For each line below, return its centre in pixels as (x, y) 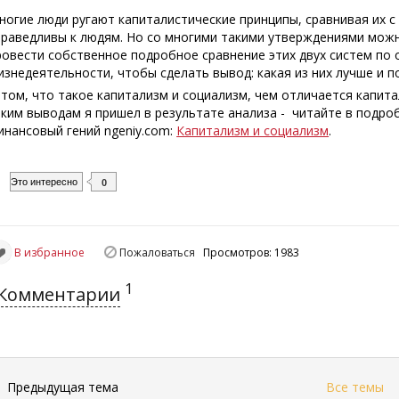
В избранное (50, 252)
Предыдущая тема (63, 387)
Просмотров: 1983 (254, 252)
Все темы (354, 387)
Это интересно (45, 182)
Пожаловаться (158, 252)
